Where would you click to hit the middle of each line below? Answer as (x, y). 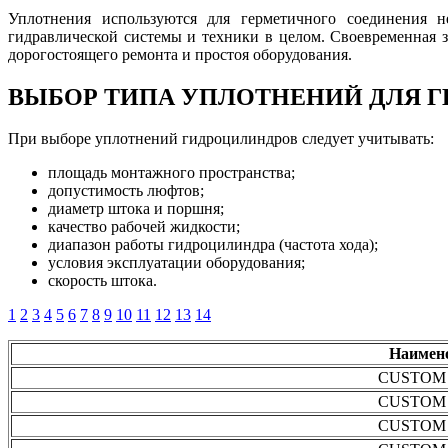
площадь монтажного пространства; (171, 173)
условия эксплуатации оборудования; (176, 263)
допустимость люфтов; (126, 191)
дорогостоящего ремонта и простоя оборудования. (180, 54)
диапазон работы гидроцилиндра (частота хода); (213, 245)
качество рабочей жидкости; (144, 227)
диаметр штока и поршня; (136, 209)
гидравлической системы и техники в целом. (169, 36)
